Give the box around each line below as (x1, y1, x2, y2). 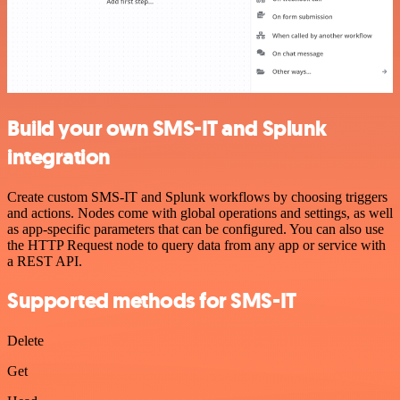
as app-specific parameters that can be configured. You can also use (7, 221, 384, 237)
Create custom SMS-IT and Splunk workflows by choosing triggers (7, 188, 387, 204)
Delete (7, 333, 44, 349)
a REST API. (7, 253, 82, 269)
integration (7, 142, 111, 171)
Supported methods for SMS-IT (7, 287, 296, 316)
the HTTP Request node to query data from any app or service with (7, 237, 386, 253)
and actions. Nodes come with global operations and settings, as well (7, 204, 393, 221)
